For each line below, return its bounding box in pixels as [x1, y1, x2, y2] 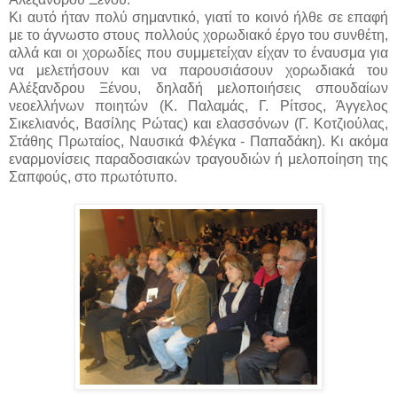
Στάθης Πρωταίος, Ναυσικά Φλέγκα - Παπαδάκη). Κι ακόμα [9, 134, 388, 150]
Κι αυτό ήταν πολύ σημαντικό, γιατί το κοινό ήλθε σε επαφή [9, 10, 388, 26]
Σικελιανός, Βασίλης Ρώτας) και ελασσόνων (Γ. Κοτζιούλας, [9, 116, 388, 132]
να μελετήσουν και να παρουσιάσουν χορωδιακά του [9, 63, 388, 79]
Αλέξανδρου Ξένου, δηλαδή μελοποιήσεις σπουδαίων [9, 81, 388, 97]
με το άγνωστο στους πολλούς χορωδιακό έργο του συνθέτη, [9, 27, 388, 43]
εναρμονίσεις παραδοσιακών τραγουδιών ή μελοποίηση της [9, 152, 388, 167]
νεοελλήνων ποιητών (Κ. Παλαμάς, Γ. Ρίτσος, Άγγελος [9, 98, 388, 114]
